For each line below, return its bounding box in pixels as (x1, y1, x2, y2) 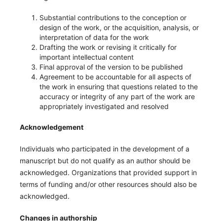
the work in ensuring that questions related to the (39, 82, 198, 91)
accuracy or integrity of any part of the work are (39, 92, 195, 101)
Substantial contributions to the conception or (39, 13, 186, 22)
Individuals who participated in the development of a (19, 144, 189, 153)
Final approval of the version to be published (39, 62, 183, 71)
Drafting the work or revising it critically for (39, 42, 177, 51)
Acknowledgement (19, 122, 83, 131)
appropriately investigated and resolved (39, 102, 169, 110)
